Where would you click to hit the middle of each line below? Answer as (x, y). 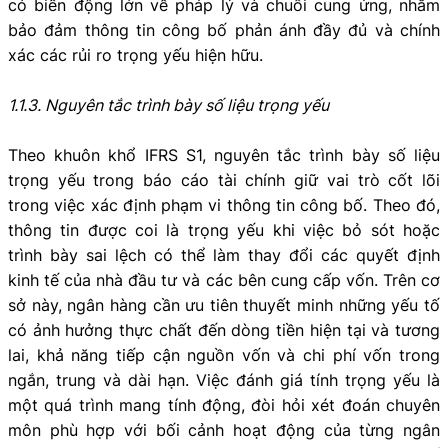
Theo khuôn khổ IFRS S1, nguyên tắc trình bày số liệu (224, 155)
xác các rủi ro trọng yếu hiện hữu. (135, 55)
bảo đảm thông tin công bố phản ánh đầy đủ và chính (224, 30)
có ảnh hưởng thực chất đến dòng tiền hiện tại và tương (224, 330)
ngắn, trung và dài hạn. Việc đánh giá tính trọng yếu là (224, 380)
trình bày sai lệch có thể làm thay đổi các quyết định (224, 255)
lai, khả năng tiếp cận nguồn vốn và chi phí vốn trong (224, 355)
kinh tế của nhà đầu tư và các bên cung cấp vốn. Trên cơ (224, 280)
